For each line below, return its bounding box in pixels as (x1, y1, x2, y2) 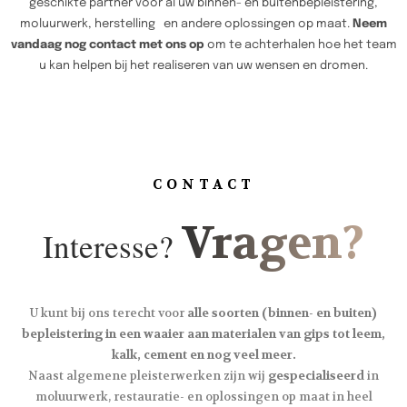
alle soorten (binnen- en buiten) (187, 304, 377, 321)
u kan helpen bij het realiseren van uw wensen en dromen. (39, 59, 368, 72)
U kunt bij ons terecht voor (30, 304, 187, 321)
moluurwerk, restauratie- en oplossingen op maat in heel (35, 388, 372, 404)
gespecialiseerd (268, 367, 364, 383)
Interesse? (43, 223, 182, 267)
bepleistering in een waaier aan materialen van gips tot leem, (22, 325, 385, 342)
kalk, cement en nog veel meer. (111, 346, 296, 362)
